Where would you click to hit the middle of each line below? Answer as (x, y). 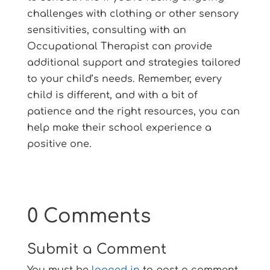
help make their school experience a (119, 127)
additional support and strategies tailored (133, 62)
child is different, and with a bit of (112, 95)
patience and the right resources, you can (133, 111)
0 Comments (89, 216)
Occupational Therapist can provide (119, 46)
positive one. (59, 144)
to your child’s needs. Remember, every (124, 79)
